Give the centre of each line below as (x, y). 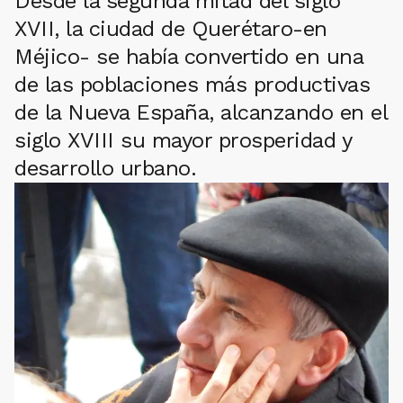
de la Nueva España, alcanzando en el (201, 113)
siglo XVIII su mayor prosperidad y (183, 141)
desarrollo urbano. (105, 169)
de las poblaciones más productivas (192, 85)
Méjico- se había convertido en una (188, 57)
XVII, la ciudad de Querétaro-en (171, 29)
